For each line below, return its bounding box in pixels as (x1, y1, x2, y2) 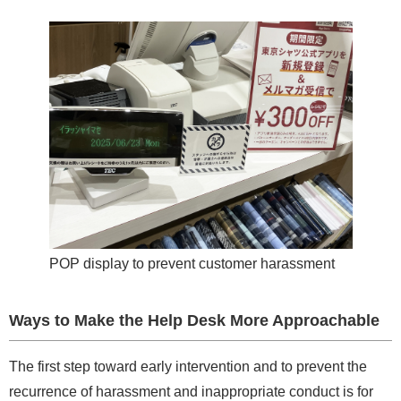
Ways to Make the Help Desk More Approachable (9, 311, 380, 330)
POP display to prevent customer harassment (48, 256, 335, 272)
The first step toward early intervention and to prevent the (9, 359, 367, 375)
